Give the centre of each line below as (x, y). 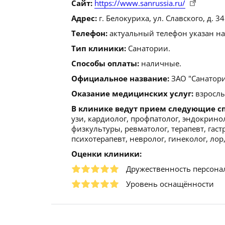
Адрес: (84, 18)
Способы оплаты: (105, 63)
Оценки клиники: (106, 154)
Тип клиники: (99, 48)
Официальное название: (120, 78)
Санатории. (148, 48)
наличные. (160, 63)
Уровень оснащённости (170, 184)
